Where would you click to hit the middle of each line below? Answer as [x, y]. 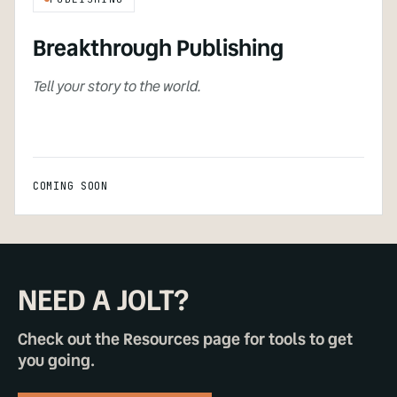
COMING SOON [70, 187]
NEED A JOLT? [103, 300]
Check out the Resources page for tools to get [185, 339]
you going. [56, 361]
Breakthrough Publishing [158, 49]
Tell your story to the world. [117, 87]
